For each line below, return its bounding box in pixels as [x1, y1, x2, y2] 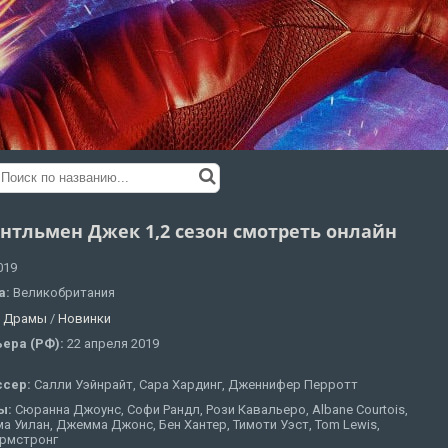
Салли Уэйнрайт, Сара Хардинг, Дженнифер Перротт [34, 376, 358, 392]
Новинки [58, 310, 111, 326]
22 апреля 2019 [67, 336, 159, 352]
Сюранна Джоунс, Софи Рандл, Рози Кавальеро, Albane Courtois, [15, 401, 408, 417]
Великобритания [13, 285, 115, 301]
